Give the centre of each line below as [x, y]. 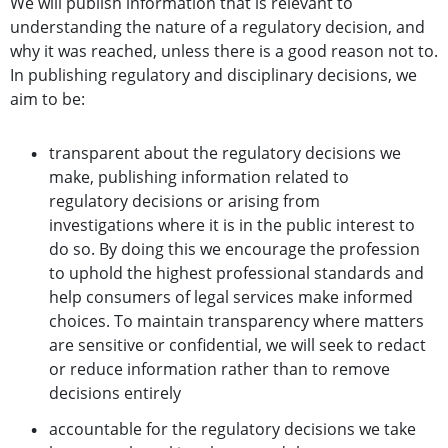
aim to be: [47, 99]
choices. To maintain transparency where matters [236, 321]
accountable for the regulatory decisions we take [232, 429]
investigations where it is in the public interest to [232, 225]
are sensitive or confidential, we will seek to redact [237, 345]
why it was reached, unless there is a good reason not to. [224, 51]
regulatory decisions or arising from [184, 201]
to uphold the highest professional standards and [236, 273]
